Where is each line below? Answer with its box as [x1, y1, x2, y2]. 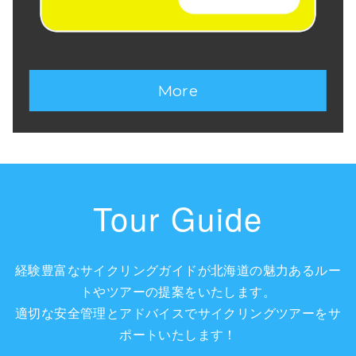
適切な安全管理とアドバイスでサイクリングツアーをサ [15, 304, 341, 323]
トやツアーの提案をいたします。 [80, 282, 276, 301]
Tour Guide [93, 195, 263, 241]
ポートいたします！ [119, 325, 237, 344]
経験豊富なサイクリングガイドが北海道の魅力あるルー [15, 261, 341, 280]
